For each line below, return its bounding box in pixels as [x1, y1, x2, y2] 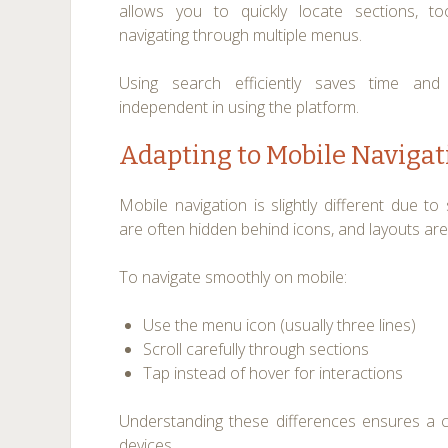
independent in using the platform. [119, 96, 360, 118]
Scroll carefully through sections [143, 338, 370, 360]
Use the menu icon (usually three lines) [143, 314, 417, 336]
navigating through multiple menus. [119, 24, 363, 46]
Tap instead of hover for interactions [143, 362, 404, 384]
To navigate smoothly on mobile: [119, 266, 348, 288]
